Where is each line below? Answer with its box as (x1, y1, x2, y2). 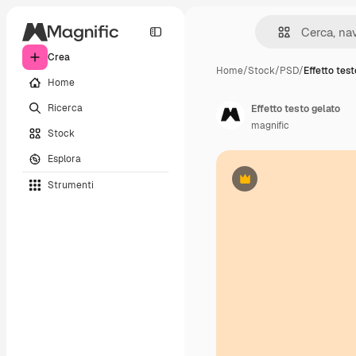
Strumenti (48, 178, 94, 192)
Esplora (48, 152, 81, 165)
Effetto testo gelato (251, 103, 340, 115)
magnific (251, 119, 289, 132)
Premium (243, 178, 285, 192)
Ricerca (48, 101, 83, 114)
